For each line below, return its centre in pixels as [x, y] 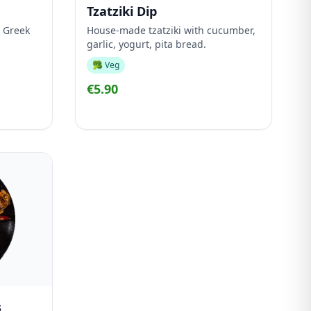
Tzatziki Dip [122, 11]
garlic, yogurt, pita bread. [146, 44]
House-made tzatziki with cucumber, [171, 30]
